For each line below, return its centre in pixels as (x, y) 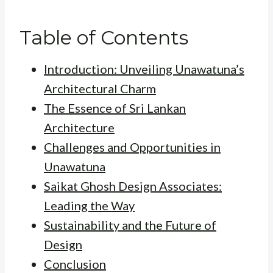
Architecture (79, 128)
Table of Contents (104, 38)
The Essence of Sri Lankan (115, 108)
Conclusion (75, 264)
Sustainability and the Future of (130, 225)
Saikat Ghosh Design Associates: (133, 186)
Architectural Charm (100, 89)
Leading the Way (89, 206)
